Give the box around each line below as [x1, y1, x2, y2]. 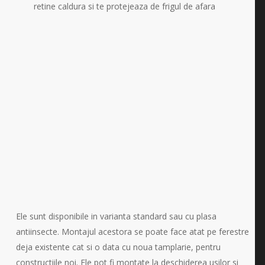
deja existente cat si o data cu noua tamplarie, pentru [15, 241, 221, 253]
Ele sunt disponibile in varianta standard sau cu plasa [15, 211, 216, 222]
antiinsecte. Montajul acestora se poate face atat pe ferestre [15, 226, 249, 238]
